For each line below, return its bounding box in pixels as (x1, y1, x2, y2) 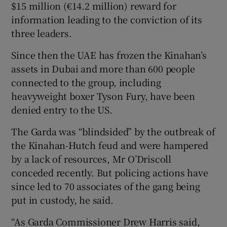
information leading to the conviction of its (11, 13, 202, 26)
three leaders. (11, 26, 72, 40)
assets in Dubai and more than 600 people (11, 62, 195, 75)
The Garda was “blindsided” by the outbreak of (11, 125, 215, 138)
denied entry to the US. (11, 103, 112, 117)
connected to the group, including (11, 75, 161, 89)
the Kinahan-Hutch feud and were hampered (11, 138, 208, 152)
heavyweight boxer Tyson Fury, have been (11, 89, 195, 103)
